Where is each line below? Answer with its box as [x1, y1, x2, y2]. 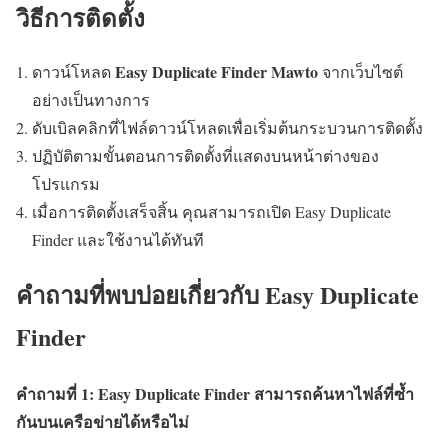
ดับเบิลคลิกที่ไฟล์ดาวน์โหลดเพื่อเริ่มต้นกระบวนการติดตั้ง [32, 117, 423, 139]
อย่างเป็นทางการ [32, 89, 150, 111]
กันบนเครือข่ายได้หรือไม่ [16, 409, 189, 433]
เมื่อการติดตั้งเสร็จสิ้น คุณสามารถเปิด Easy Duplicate [32, 201, 391, 223]
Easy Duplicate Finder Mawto [115, 60, 318, 84]
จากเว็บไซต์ [318, 61, 403, 83]
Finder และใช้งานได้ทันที [32, 229, 204, 251]
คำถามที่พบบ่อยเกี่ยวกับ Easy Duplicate [16, 277, 419, 313]
